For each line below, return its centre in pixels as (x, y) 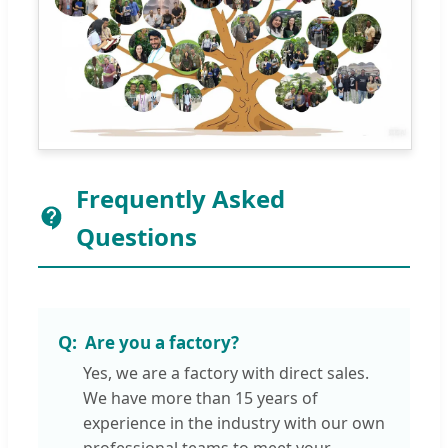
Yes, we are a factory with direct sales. (226, 373)
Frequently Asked (180, 199)
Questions (136, 237)
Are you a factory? (162, 342)
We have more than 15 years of (200, 398)
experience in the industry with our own (234, 423)
